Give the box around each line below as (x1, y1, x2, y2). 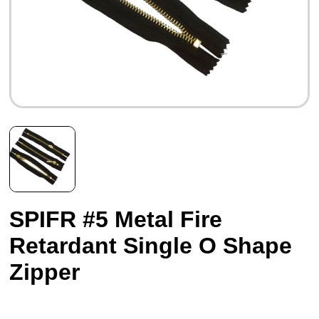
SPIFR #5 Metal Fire (9, 206, 223, 232)
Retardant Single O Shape (9, 232, 293, 258)
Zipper (9, 258, 80, 285)
